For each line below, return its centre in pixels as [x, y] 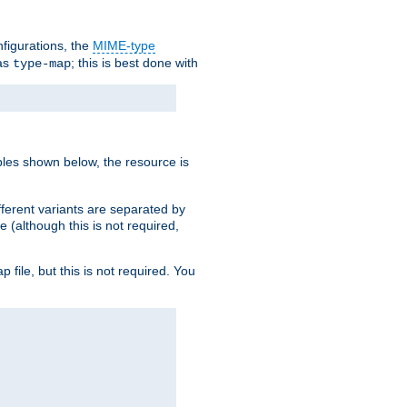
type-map [42, 64]
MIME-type [124, 46]
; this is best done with [134, 63]
